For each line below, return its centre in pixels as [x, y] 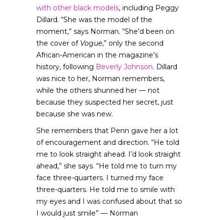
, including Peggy [149, 8]
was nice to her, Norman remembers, [100, 79]
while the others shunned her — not [98, 90]
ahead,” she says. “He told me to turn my [107, 166]
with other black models [78, 8]
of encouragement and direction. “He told [108, 142]
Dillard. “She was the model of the [94, 20]
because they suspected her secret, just [105, 102]
